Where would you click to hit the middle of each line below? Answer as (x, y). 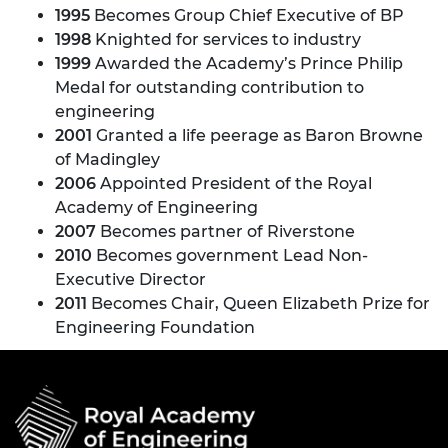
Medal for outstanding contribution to (209, 87)
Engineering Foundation (155, 327)
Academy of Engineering (156, 207)
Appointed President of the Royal (234, 183)
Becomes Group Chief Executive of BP (247, 15)
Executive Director (130, 279)
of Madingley (107, 159)
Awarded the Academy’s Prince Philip (247, 63)
